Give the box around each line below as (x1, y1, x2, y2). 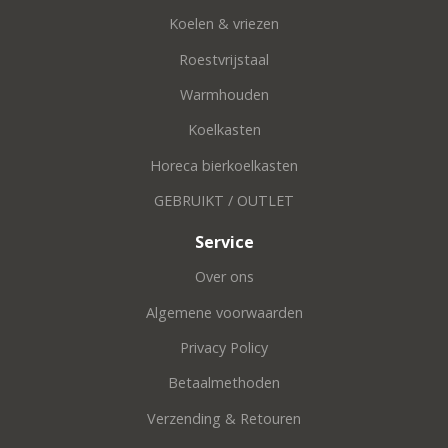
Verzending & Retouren (147, 408, 301, 428)
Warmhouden (179, 85, 269, 105)
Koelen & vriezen (169, 14, 279, 34)
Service (194, 230, 254, 253)
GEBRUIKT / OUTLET (154, 191, 294, 211)
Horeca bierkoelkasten (150, 155, 298, 175)
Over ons (194, 267, 254, 287)
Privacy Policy (180, 337, 268, 357)
